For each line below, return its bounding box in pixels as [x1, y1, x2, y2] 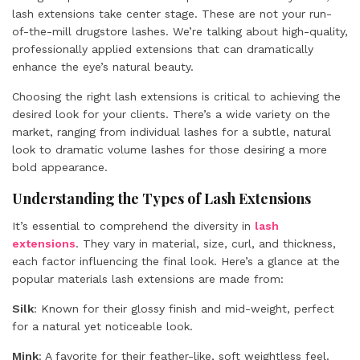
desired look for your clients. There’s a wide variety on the [12, 108, 330, 121]
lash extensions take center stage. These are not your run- [12, 7, 332, 20]
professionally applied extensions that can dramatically [12, 43, 313, 55]
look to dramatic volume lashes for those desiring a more [12, 143, 327, 156]
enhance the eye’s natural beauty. [12, 60, 194, 73]
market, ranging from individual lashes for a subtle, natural [12, 125, 331, 138]
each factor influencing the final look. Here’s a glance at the [12, 255, 340, 268]
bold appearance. [12, 161, 108, 174]
